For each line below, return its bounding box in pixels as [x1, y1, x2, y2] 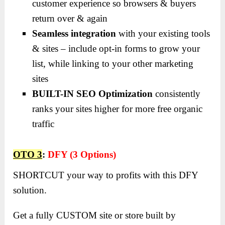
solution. [13, 184, 47, 195]
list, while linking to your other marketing [32, 58, 194, 69]
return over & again [32, 13, 108, 24]
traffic [32, 119, 55, 130]
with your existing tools [119, 28, 210, 39]
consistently [153, 88, 201, 99]
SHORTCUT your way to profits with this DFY [13, 169, 198, 180]
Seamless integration [32, 28, 119, 39]
